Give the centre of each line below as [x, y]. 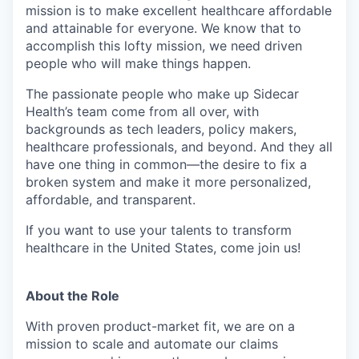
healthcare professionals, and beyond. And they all [179, 147]
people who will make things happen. [138, 63]
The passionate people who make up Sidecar [162, 94]
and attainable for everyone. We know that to [163, 28]
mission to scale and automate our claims [152, 344]
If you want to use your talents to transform [159, 230]
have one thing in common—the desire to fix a [166, 164]
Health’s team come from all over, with [142, 111]
